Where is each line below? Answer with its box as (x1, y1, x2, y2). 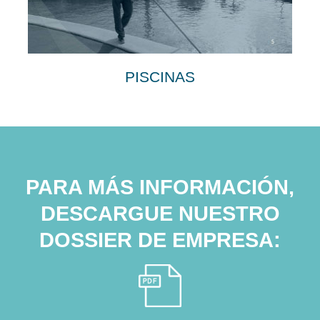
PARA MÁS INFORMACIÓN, (26, 174, 294, 199)
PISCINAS (125, 68, 195, 85)
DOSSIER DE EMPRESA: (39, 227, 281, 251)
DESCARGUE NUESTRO (40, 201, 280, 225)
